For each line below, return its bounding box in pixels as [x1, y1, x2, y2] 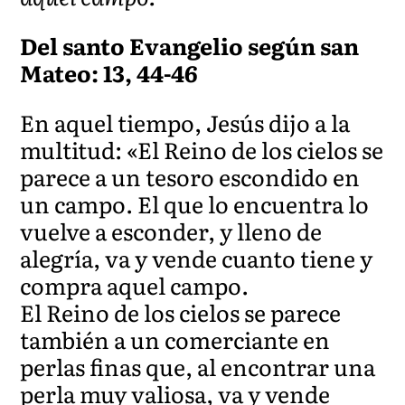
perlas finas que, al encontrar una [20, 349, 376, 383]
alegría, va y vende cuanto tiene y [20, 240, 373, 275]
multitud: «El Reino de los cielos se [20, 132, 384, 166]
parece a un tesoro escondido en [20, 159, 361, 193]
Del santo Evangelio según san [20, 28, 360, 62]
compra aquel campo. [20, 268, 250, 302]
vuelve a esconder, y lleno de [20, 213, 323, 248]
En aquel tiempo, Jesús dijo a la [20, 105, 351, 139]
